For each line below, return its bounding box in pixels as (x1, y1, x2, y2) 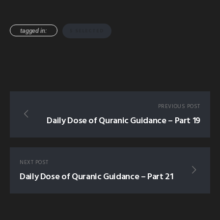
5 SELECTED (69, 27, 104, 35)
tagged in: (20, 27, 47, 34)
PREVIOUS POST (158, 102, 200, 111)
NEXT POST (20, 158, 49, 167)
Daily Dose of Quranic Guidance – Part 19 (47, 114, 200, 129)
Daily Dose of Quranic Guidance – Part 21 (20, 170, 173, 185)
